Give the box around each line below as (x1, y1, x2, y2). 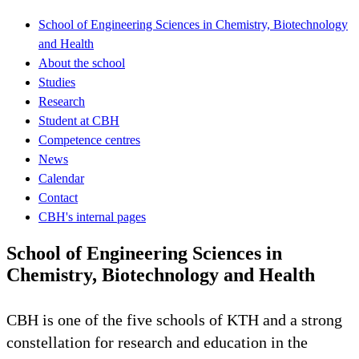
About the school (38, 55, 125, 70)
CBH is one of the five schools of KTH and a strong (6, 310, 342, 329)
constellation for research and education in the (6, 333, 308, 351)
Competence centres (38, 132, 140, 147)
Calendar (38, 171, 84, 185)
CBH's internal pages (38, 209, 146, 224)
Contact (38, 190, 78, 204)
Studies (38, 75, 75, 89)
